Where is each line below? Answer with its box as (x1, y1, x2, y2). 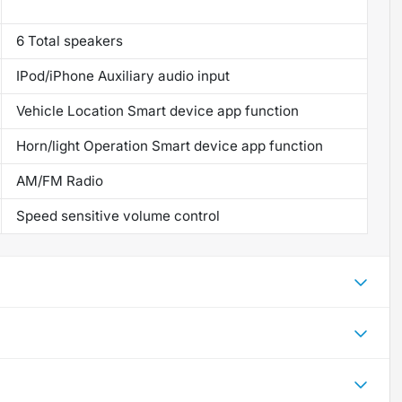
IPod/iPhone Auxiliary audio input (15, 66, 230, 84)
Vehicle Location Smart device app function (15, 101, 299, 119)
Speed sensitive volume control (15, 206, 220, 224)
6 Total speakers (15, 31, 123, 49)
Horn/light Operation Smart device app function (15, 136, 323, 154)
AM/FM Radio (15, 171, 103, 189)
